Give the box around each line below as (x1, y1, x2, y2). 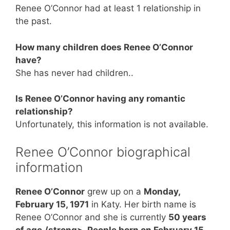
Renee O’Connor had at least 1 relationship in (15, 3, 201, 13)
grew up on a (85, 186, 144, 197)
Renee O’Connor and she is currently (15, 212, 168, 222)
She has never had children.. (15, 67, 133, 78)
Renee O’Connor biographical (15, 144, 190, 160)
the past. (15, 16, 52, 26)
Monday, (144, 186, 180, 197)
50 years (168, 212, 206, 222)
